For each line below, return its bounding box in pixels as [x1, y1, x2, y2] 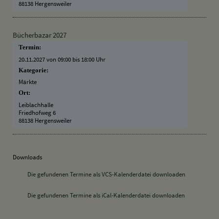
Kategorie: [19, 66, 52, 74]
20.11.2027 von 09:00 [19, 55, 71, 63]
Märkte [19, 78, 37, 86]
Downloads [12, 153, 42, 162]
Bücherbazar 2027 [12, 30, 66, 40]
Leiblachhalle [19, 100, 54, 109]
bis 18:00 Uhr [71, 55, 106, 63]
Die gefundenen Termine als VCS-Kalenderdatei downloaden [27, 170, 185, 178]
